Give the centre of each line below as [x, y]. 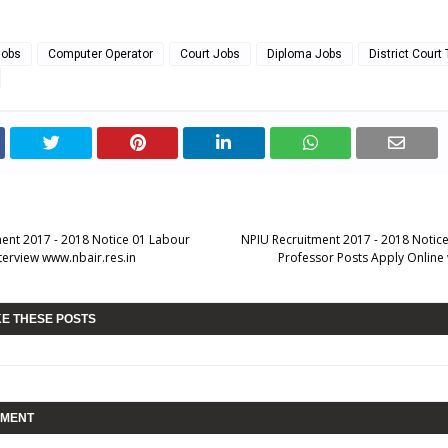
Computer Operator [100, 54]
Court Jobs [210, 54]
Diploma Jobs [304, 54]
